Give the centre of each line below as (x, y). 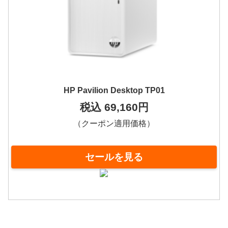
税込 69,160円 (114, 107)
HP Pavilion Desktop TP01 (114, 91)
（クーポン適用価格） (114, 124)
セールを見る (114, 157)
